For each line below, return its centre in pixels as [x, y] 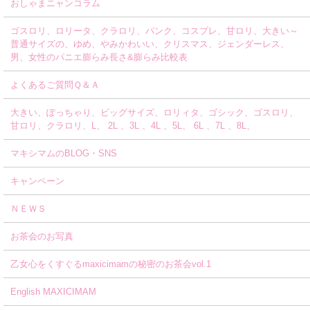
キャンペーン [37, 181]
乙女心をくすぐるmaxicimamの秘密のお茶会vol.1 [111, 264]
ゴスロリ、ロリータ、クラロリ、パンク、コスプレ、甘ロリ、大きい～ [154, 31]
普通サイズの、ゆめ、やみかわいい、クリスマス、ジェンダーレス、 [150, 44]
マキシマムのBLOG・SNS [64, 153]
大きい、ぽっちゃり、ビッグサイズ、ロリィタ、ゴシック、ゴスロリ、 [154, 112]
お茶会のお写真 [42, 236]
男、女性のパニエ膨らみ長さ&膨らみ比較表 [99, 57]
